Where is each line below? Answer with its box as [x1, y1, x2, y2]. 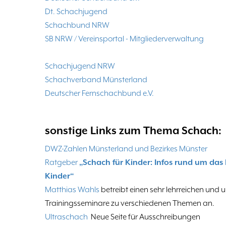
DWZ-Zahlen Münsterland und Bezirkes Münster [45, 144, 207, 154]
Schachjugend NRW [45, 62, 115, 71]
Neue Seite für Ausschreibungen [88, 212, 200, 222]
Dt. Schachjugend [45, 7, 107, 17]
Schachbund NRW [45, 21, 109, 30]
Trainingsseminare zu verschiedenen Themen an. [45, 199, 214, 208]
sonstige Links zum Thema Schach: [45, 125, 221, 137]
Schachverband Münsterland [45, 75, 147, 85]
